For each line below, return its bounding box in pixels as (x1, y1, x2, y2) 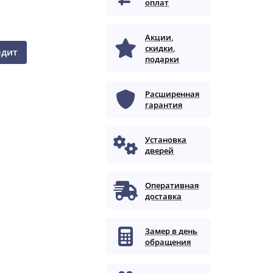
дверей (145, 145, 174, 157)
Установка (145, 134, 187, 146)
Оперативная (145, 180, 199, 191)
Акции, (145, 32, 174, 43)
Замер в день (145, 225, 198, 237)
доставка (145, 191, 182, 202)
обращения (145, 236, 191, 248)
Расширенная (145, 88, 200, 100)
